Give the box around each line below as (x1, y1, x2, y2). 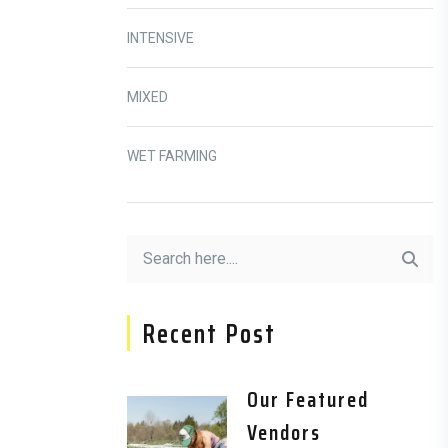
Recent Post (142, 313, 276, 354)
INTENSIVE (127, 30, 194, 46)
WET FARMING (127, 148, 217, 164)
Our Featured (247, 383, 369, 416)
